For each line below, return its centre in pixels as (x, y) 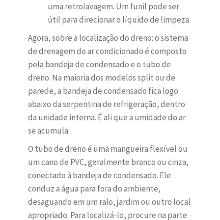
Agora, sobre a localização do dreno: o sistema (108, 38)
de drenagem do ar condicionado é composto (107, 51)
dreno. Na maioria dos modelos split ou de (101, 78)
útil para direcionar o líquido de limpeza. (119, 20)
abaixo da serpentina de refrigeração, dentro (106, 104)
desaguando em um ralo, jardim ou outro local (109, 202)
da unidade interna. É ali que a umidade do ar (107, 118)
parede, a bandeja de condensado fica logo (103, 91)
